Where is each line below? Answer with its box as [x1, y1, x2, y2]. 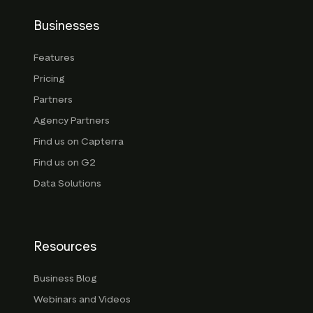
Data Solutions [34, 177, 101, 190]
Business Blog [34, 272, 97, 285]
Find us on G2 [34, 156, 96, 169]
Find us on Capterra [34, 136, 124, 148]
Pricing [34, 73, 65, 85]
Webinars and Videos [34, 293, 131, 306]
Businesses [34, 18, 99, 34]
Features [34, 52, 75, 64]
